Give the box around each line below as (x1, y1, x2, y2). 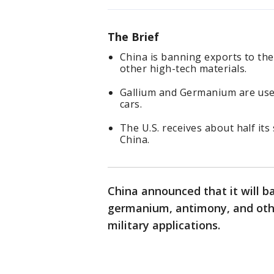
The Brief (108, 29, 159, 45)
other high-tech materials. (120, 62, 247, 76)
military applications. (108, 218, 220, 233)
